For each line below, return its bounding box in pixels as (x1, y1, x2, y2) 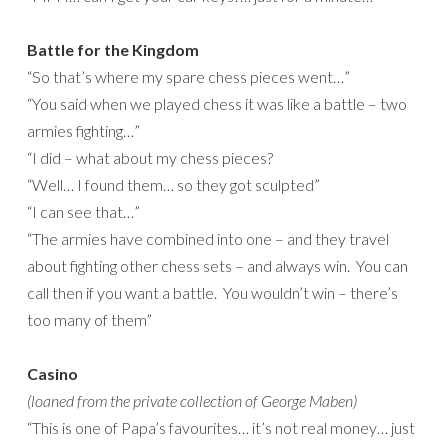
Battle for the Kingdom (27, 40, 199, 60)
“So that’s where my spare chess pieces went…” (27, 67, 350, 87)
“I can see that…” (27, 202, 140, 222)
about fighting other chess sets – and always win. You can (27, 256, 408, 276)
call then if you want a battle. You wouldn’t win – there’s (27, 283, 398, 303)
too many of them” (27, 310, 152, 330)
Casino (27, 364, 78, 384)
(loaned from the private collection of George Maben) (27, 391, 357, 411)
